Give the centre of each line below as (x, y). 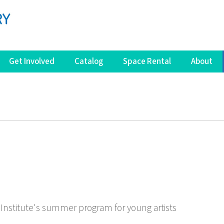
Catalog (89, 61)
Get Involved (32, 61)
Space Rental (147, 61)
